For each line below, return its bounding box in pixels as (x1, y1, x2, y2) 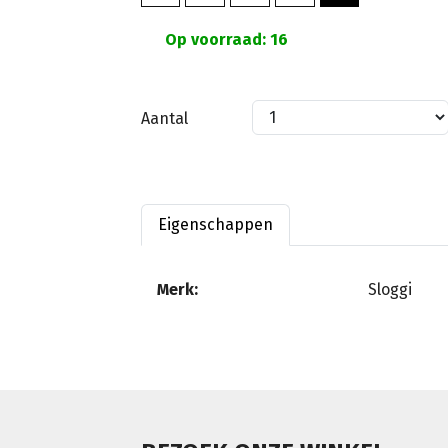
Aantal (141, 108, 188, 128)
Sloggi (368, 279, 412, 299)
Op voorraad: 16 (161, 29, 288, 49)
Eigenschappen (158, 214, 273, 234)
